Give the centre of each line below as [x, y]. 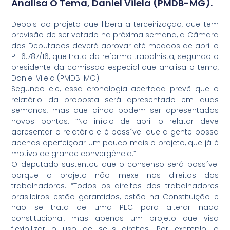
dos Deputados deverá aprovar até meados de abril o [115, 45]
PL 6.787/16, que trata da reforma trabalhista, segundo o [115, 56]
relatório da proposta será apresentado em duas [115, 99]
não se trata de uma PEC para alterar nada [115, 207]
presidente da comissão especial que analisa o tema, [115, 67]
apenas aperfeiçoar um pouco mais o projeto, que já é [115, 142]
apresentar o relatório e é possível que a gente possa [115, 132]
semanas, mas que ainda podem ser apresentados [115, 110]
